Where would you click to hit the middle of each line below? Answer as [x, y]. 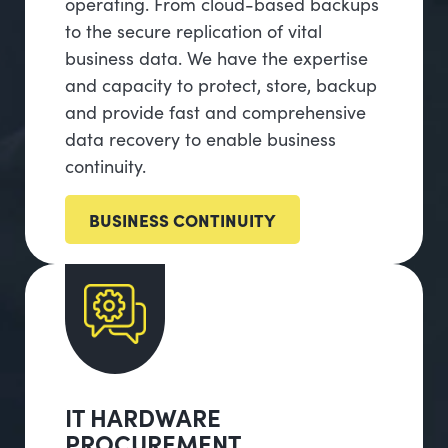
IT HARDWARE [143, 417]
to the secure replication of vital [193, 31]
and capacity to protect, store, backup [221, 85]
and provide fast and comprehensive [215, 112]
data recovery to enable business [200, 139]
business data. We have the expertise [216, 58]
